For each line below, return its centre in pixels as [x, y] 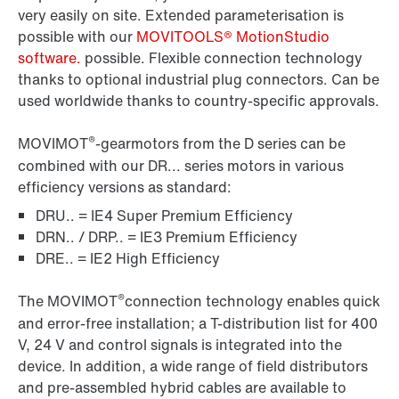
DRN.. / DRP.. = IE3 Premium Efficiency [167, 237]
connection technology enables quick [252, 301]
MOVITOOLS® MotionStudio [233, 37]
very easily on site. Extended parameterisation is [181, 16]
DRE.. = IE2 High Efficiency [128, 259]
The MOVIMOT [68, 301]
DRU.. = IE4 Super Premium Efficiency [164, 216]
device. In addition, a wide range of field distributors [193, 366]
